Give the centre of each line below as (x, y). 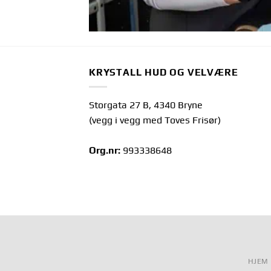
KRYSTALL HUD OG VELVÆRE (164, 72)
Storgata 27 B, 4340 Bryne (146, 105)
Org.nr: (105, 151)
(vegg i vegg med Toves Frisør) (155, 120)
